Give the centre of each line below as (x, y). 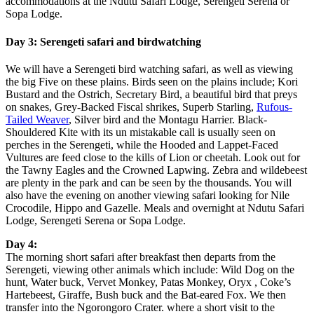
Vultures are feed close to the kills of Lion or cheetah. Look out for (153, 157)
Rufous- (274, 107)
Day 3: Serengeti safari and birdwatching (103, 41)
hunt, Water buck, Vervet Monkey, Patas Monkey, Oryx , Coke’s (148, 282)
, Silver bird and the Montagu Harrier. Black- (168, 119)
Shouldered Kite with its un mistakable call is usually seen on (141, 132)
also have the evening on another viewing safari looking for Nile (148, 195)
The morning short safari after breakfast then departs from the (141, 257)
